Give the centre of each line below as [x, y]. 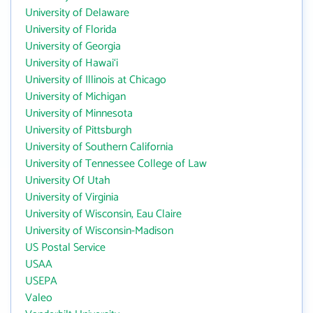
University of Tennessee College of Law [116, 164]
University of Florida [71, 30]
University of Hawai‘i [72, 63]
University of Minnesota [79, 114]
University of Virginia [72, 197]
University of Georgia [73, 46]
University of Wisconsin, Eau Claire [103, 214]
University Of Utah [68, 181]
